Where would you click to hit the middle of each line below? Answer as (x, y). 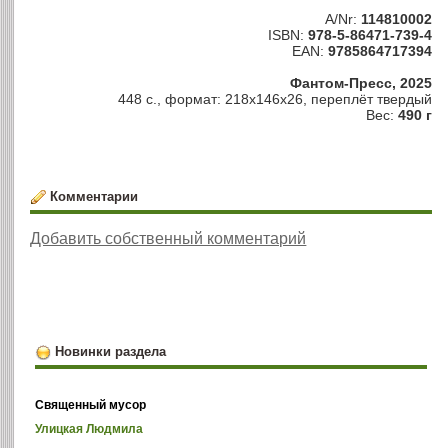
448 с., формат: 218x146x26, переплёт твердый (275, 98)
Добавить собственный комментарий (168, 239)
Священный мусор (91, 405)
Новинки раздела (110, 351)
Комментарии (93, 196)
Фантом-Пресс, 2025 (361, 82)
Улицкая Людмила (89, 429)
